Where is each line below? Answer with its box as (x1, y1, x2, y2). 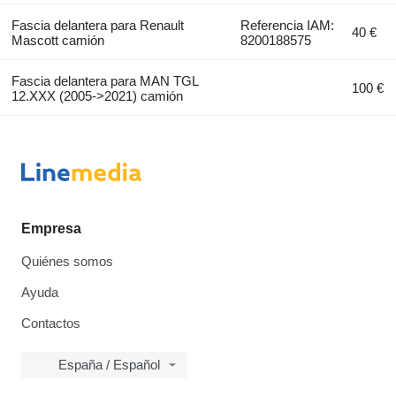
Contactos (21, 316, 80, 331)
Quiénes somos (21, 254, 113, 270)
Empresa (21, 221, 81, 237)
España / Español (58, 357, 160, 373)
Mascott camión (11, 33, 104, 49)
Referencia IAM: (240, 18, 335, 34)
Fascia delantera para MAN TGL (11, 73, 198, 89)
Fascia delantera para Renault (11, 18, 184, 34)
